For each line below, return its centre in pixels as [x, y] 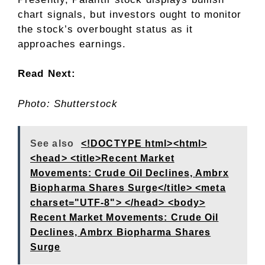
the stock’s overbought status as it [106, 29]
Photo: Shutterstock [68, 104]
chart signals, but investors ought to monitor [130, 14]
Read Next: [47, 74]
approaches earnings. [72, 44]
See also [52, 144]
